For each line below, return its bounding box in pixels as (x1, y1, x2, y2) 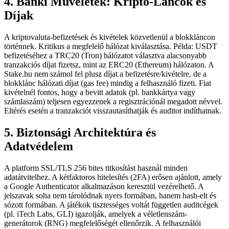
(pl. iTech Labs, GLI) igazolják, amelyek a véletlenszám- (4, 210, 187, 219)
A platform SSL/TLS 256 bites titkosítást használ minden (4, 164, 188, 173)
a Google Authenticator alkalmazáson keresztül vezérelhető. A (4, 182, 203, 191)
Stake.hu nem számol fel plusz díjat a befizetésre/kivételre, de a (4, 70, 207, 79)
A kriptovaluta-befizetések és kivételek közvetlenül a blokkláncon (4, 33, 215, 42)
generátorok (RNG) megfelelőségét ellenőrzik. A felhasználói (4, 219, 201, 228)
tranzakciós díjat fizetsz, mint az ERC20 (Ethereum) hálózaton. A (4, 60, 214, 70)
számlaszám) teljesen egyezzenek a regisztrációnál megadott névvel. (4, 97, 222, 106)
